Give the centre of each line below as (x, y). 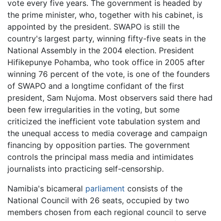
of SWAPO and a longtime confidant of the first (96, 86)
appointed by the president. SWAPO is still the (93, 26)
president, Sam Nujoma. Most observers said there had (110, 97)
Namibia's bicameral (46, 188)
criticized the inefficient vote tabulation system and (104, 121)
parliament (105, 188)
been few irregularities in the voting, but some (93, 109)
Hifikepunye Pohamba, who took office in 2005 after (106, 62)
